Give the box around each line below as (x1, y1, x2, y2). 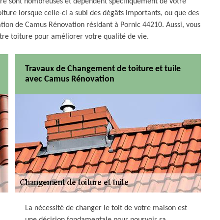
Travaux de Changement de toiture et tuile (25, 64, 181, 74)
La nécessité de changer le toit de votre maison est (25, 204, 187, 213)
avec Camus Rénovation (25, 75, 114, 84)
